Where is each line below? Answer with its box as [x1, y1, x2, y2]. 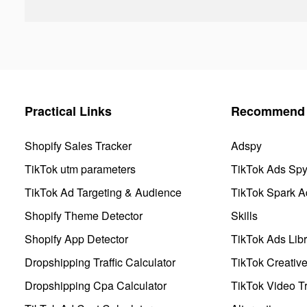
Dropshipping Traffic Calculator [25, 254, 175, 270]
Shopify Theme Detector [25, 207, 143, 223]
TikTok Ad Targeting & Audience [25, 184, 182, 200]
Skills [231, 207, 258, 223]
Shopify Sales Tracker [25, 137, 132, 153]
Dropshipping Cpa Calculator [25, 277, 167, 293]
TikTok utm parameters [25, 160, 136, 177]
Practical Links [25, 101, 112, 120]
